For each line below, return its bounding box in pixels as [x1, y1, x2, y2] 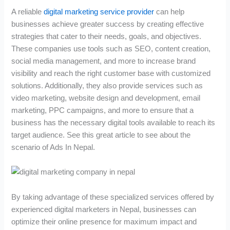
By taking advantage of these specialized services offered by [11, 193, 215, 202]
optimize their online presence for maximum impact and [11, 218, 197, 226]
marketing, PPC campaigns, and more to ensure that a [11, 106, 194, 114]
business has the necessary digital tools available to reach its [11, 118, 216, 127]
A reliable [11, 7, 44, 16]
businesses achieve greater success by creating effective [11, 20, 204, 28]
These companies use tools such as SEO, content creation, [11, 44, 211, 53]
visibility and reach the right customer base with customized [11, 69, 211, 78]
